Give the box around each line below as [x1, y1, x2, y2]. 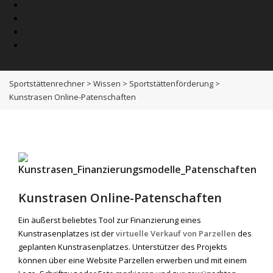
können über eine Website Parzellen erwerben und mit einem [18, 255, 247, 266]
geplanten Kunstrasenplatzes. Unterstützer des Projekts [18, 241, 227, 252]
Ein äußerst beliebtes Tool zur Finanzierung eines [18, 214, 201, 225]
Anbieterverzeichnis [24, 13, 108, 24]
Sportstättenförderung [129, 78, 213, 89]
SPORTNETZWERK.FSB [24, 40, 116, 51]
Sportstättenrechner [9, 78, 85, 89]
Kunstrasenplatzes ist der [18, 228, 116, 239]
